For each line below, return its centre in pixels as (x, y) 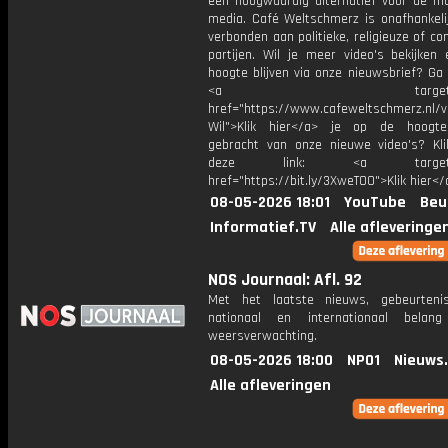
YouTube (375, 202)
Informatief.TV (263, 227)
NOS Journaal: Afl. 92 (285, 280)
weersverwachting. (262, 336)
